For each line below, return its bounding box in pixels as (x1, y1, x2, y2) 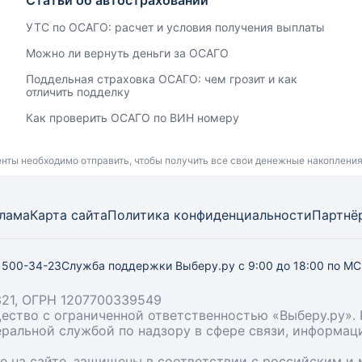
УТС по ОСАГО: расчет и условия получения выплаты (25, 20, 325, 34)
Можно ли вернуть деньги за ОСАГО (25, 46, 229, 60)
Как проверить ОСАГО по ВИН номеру (25, 111, 239, 124)
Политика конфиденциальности (107, 207, 312, 223)
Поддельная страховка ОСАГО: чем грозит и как (25, 72, 297, 86)
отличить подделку (25, 85, 130, 99)
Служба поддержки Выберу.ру (61, 259, 238, 272)
